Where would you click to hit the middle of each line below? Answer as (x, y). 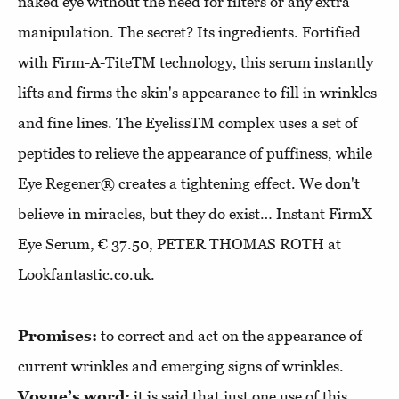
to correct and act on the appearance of (230, 336)
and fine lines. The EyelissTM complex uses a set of (188, 123)
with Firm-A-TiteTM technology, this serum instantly (195, 62)
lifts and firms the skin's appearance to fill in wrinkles (197, 93)
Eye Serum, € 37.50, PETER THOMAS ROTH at (179, 244)
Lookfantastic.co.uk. (86, 274)
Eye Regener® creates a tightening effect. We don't (189, 183)
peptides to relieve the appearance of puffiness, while (195, 153)
